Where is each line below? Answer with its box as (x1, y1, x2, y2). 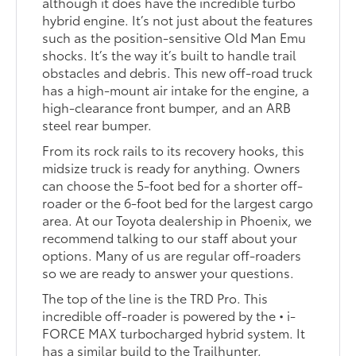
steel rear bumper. (42, 115, 156, 134)
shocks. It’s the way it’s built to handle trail (42, 45, 297, 64)
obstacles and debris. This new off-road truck (42, 63, 313, 82)
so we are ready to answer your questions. (42, 263, 295, 282)
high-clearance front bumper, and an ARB (42, 98, 292, 117)
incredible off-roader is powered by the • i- (42, 306, 296, 325)
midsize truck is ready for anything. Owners (42, 158, 301, 177)
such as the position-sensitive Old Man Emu (42, 28, 307, 47)
